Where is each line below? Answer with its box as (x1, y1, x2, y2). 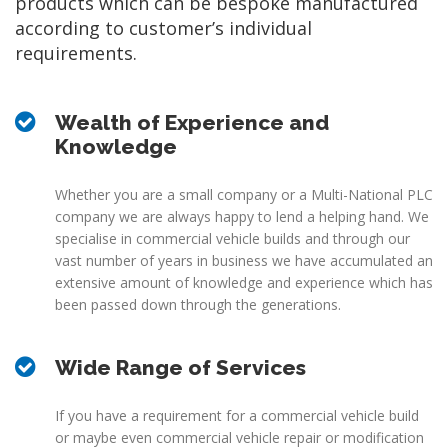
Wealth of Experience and (55, 110, 329, 136)
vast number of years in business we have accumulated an (55, 251, 433, 271)
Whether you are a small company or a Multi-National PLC (55, 185, 433, 205)
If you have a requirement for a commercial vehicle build (55, 406, 419, 426)
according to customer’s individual (15, 16, 312, 41)
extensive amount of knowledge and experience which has (55, 273, 433, 293)
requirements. (15, 41, 137, 66)
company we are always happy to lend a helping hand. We (55, 207, 429, 227)
